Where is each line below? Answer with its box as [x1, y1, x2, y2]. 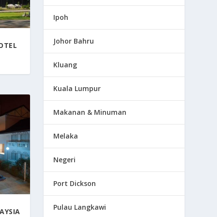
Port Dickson [53, 178, 96, 188]
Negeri [53, 155, 76, 164]
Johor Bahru [53, 36, 94, 46]
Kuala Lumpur [53, 83, 101, 93]
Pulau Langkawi [53, 202, 107, 212]
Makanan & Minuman [53, 107, 127, 117]
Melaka [53, 131, 78, 140]
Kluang [53, 60, 77, 69]
